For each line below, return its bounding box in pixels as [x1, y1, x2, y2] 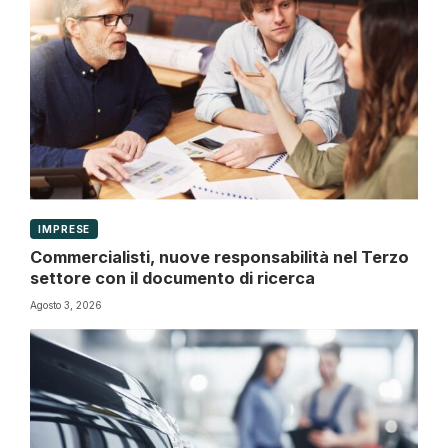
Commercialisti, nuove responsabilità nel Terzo [30, 247, 409, 268]
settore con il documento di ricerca [30, 268, 315, 289]
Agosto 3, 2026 [30, 299, 102, 312]
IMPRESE [38, 223, 91, 236]
